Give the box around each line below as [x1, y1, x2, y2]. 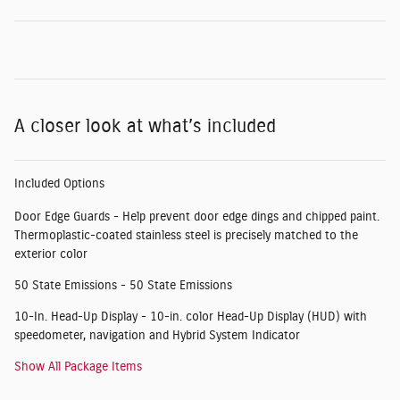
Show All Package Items [14, 360, 142, 373]
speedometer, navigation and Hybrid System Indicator [14, 329, 300, 342]
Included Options [14, 177, 104, 190]
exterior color [14, 247, 87, 261]
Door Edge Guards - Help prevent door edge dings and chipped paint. [14, 210, 379, 223]
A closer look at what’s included [14, 116, 276, 136]
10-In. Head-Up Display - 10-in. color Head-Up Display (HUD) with [14, 310, 367, 323]
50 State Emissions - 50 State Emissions [14, 279, 232, 292]
